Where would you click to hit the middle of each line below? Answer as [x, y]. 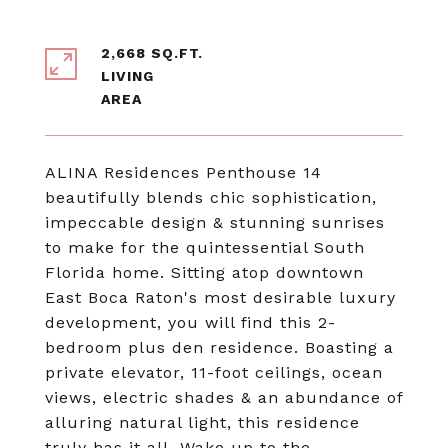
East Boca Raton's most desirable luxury [220, 297]
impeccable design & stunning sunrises [215, 222]
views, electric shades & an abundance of [224, 397]
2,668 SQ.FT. [152, 53]
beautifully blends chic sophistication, [211, 197]
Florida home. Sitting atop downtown [204, 272]
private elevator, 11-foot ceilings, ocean [214, 372]
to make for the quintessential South [205, 247]
